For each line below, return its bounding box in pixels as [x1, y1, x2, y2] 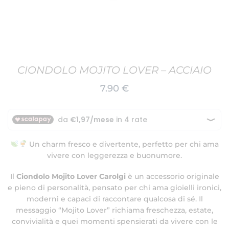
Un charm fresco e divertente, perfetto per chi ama [27, 140, 219, 149]
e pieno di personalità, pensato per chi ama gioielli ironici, [8, 182, 221, 192]
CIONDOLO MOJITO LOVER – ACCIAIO [17, 64, 212, 76]
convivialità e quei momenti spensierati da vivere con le [11, 216, 218, 226]
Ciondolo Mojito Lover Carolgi [16, 171, 126, 181]
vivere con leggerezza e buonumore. [47, 151, 182, 160]
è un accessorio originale [125, 171, 219, 181]
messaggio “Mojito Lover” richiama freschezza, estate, [16, 205, 213, 215]
